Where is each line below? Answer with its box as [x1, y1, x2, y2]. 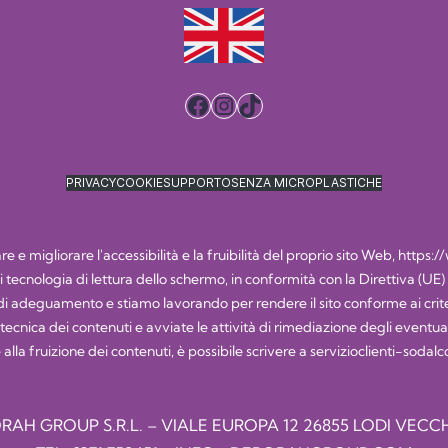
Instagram [211, 89, 322, 119]
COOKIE [116, 174, 163, 190]
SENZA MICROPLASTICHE [231, 174, 382, 190]
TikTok [237, 89, 309, 119]
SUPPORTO [163, 174, 231, 190]
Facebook [185, 89, 293, 119]
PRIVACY [66, 174, 116, 190]
